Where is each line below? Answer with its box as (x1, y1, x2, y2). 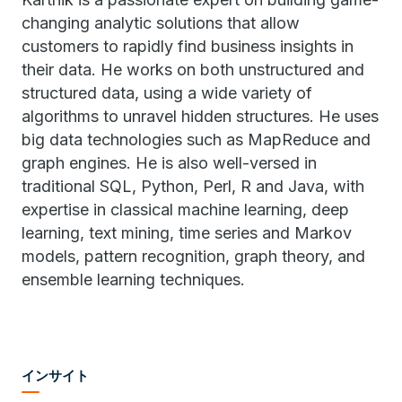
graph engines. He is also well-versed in (22, 153, 317, 172)
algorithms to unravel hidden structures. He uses (22, 107, 379, 126)
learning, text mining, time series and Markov (22, 223, 352, 242)
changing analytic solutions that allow (22, 13, 300, 32)
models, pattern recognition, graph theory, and (22, 247, 365, 266)
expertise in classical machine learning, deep (22, 200, 349, 219)
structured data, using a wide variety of (22, 83, 312, 102)
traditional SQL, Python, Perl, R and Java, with (22, 177, 364, 196)
